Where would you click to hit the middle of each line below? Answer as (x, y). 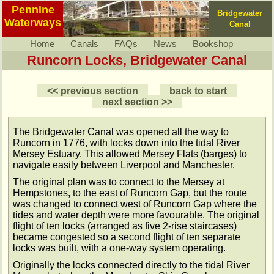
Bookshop (213, 44)
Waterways (33, 23)
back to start (198, 91)
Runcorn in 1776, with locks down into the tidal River (126, 143)
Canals (84, 44)
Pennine (33, 10)
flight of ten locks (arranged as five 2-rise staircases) (124, 226)
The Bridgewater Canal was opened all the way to (120, 131)
